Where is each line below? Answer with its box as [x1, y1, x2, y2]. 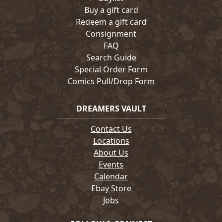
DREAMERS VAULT [76, 103, 146, 114]
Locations [93, 135, 129, 147]
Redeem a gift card [75, 16, 147, 28]
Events [99, 159, 123, 170]
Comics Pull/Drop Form [67, 76, 155, 87]
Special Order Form [74, 64, 148, 75]
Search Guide [86, 52, 136, 63]
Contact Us [90, 123, 132, 135]
